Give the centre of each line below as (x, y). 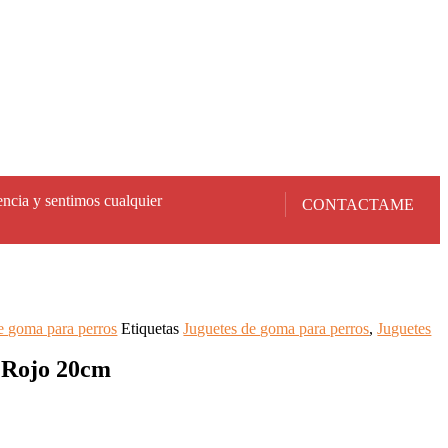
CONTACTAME (358, 204)
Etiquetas (150, 328)
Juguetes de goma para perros (276, 328)
